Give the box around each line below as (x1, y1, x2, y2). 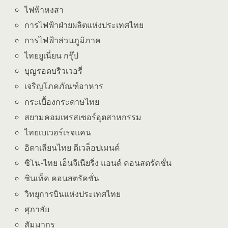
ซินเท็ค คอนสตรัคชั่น (24, 173, 100, 184)
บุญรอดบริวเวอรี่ (24, 65, 83, 77)
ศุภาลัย (24, 203, 50, 215)
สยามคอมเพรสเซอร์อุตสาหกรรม (24, 111, 142, 123)
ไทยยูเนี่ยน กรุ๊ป (24, 50, 85, 62)
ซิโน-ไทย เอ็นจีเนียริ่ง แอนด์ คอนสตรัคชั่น (24, 157, 172, 169)
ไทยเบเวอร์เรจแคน (24, 126, 92, 138)
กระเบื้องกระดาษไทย (24, 96, 100, 107)
